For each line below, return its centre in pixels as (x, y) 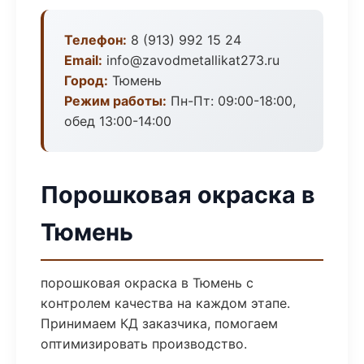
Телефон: (95, 40)
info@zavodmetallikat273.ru (191, 60)
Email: (83, 60)
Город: (86, 80)
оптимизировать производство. (144, 344)
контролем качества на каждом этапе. (165, 303)
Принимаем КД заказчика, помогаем (159, 323)
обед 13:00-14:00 (118, 121)
